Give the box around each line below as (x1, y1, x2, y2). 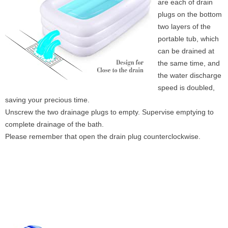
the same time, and (158, 59, 220, 67)
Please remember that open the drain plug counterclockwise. (5, 132, 201, 140)
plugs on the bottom (158, 10, 222, 18)
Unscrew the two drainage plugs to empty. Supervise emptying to (5, 107, 214, 116)
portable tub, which (158, 34, 219, 43)
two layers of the (158, 22, 211, 31)
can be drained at (158, 46, 214, 55)
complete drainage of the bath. (5, 120, 104, 128)
